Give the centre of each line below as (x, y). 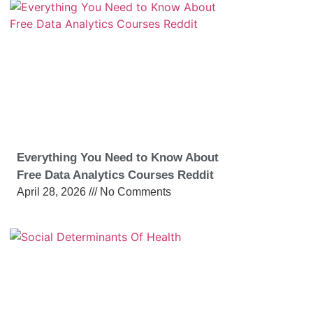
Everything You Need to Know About (118, 158)
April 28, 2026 (53, 192)
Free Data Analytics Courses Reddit (115, 175)
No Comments (134, 192)
